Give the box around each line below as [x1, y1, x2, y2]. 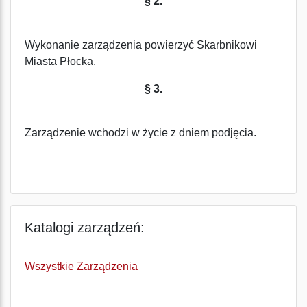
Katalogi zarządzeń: [25, 220, 145, 235]
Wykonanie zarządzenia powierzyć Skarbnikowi [25, 39, 257, 51]
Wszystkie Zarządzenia [25, 260, 138, 272]
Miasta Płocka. [25, 56, 96, 67]
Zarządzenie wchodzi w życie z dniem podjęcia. [25, 127, 256, 138]
